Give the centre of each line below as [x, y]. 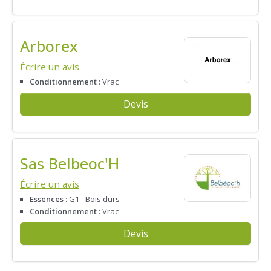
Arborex [49, 46]
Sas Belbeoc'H [70, 163]
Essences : [48, 199]
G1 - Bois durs [93, 199]
